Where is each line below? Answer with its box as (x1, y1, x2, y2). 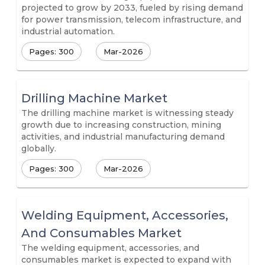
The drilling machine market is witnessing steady (21, 108, 234, 118)
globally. (21, 143, 56, 154)
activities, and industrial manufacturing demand (21, 131, 225, 142)
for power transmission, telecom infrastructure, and (21, 14, 241, 25)
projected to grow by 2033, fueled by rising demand (21, 2, 243, 13)
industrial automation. (21, 26, 115, 37)
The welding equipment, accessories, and (21, 243, 199, 253)
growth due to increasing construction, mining (21, 119, 221, 130)
